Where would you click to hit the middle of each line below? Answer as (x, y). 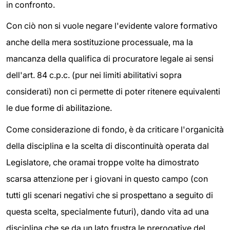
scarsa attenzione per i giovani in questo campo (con (107, 178)
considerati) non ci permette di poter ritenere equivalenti (113, 92)
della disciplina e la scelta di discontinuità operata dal (108, 146)
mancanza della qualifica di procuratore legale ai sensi (110, 59)
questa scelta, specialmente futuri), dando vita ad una (108, 211)
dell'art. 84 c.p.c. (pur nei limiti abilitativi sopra (94, 75)
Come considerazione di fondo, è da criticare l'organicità (115, 129)
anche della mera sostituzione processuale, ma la (100, 42)
